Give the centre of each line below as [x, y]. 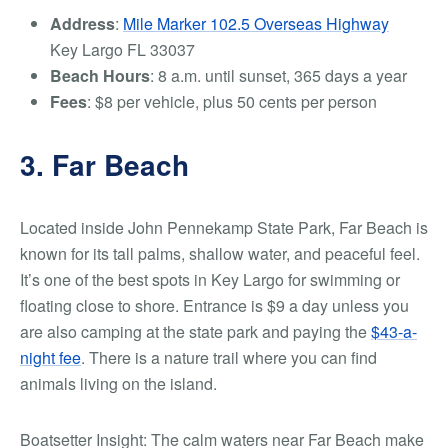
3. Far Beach [104, 165]
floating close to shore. [101, 306]
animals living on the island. [118, 384]
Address [82, 24]
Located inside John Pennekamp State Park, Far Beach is [224, 228]
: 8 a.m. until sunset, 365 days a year [278, 76]
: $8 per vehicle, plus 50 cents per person [232, 102]
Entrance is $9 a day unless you [296, 306]
